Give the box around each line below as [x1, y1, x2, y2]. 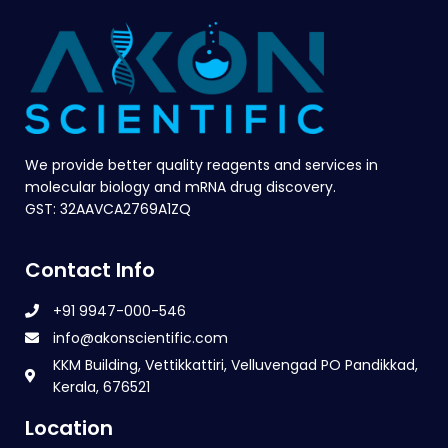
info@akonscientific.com [52, 327, 228, 348]
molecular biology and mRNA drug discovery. [25, 176, 336, 197]
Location [25, 413, 113, 442]
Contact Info [25, 255, 155, 284]
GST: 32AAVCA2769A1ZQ [25, 198, 191, 219]
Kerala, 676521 [52, 376, 150, 397]
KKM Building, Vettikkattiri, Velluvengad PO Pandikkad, [52, 354, 418, 375]
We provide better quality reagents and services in [25, 154, 378, 175]
